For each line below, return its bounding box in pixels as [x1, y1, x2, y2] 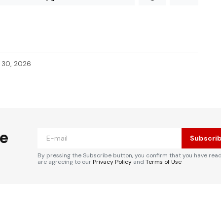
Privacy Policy [93, 158, 132, 166]
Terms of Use [146, 158, 182, 166]
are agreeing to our [37, 158, 93, 166]
